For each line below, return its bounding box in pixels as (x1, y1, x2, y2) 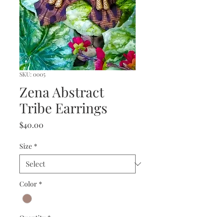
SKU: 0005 (19, 70, 46, 78)
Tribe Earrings (19, 99, 108, 117)
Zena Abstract (19, 83, 104, 101)
